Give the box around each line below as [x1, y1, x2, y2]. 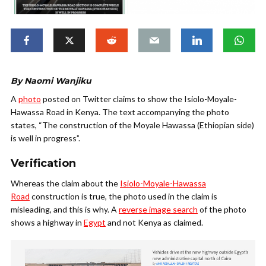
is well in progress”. [11, 133, 80, 144]
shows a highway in [11, 217, 84, 228]
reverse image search [119, 204, 198, 215]
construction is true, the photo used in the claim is [30, 191, 217, 202]
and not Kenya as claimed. [106, 217, 203, 228]
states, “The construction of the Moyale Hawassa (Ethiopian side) [11, 120, 254, 131]
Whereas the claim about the [11, 178, 120, 189]
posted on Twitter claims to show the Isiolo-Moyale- [41, 94, 237, 104]
